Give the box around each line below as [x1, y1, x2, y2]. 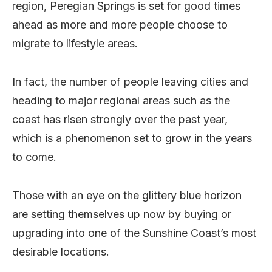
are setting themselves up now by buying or [12, 207, 231, 220]
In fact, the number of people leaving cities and [12, 75, 248, 88]
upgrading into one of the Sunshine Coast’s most [12, 226, 256, 239]
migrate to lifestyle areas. [12, 36, 138, 50]
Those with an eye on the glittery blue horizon [12, 188, 242, 202]
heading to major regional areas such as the [12, 93, 230, 107]
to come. [12, 150, 56, 163]
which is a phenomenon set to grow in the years [12, 131, 252, 144]
